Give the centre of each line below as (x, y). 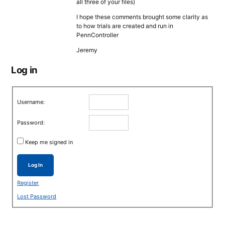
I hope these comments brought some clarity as (142, 17)
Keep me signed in (49, 142)
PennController (97, 35)
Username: (31, 102)
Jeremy (87, 50)
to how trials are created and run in (125, 26)
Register (28, 183)
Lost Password (37, 197)
